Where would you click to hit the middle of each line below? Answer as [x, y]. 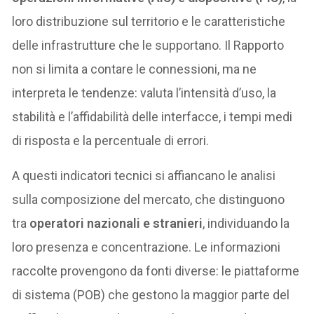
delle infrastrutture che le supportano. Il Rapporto [148, 45]
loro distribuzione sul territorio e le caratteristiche [149, 21]
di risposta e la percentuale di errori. [111, 140]
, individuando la [246, 223]
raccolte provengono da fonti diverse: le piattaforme [156, 271]
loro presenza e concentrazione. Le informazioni [146, 247]
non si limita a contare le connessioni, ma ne [135, 69]
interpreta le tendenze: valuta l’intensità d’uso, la [144, 93]
